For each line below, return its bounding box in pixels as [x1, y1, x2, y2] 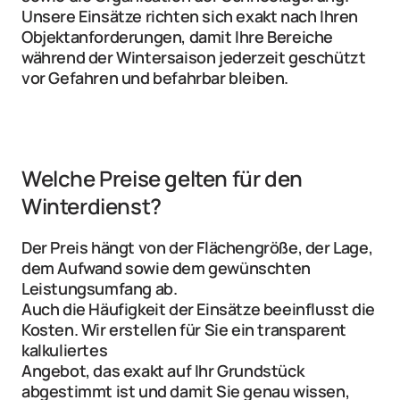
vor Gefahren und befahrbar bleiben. [21, 67, 289, 89]
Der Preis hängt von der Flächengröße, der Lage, [21, 237, 373, 259]
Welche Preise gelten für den [21, 163, 303, 194]
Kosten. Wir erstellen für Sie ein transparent [21, 319, 347, 341]
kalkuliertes [21, 339, 108, 362]
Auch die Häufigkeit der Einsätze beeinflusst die [21, 298, 375, 321]
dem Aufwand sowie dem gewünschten [21, 257, 311, 279]
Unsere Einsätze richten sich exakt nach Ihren [21, 5, 359, 28]
